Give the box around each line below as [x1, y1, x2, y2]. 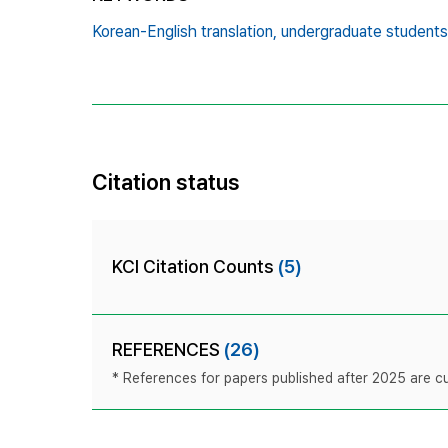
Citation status [92, 168, 240, 195]
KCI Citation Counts [112, 255, 278, 277]
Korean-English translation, [92, 21, 277, 41]
